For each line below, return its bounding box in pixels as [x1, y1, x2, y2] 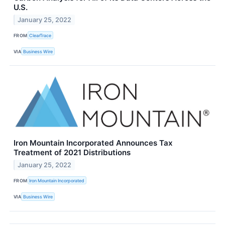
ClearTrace [29, 32, 52, 38]
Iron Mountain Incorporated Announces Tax [14, 138, 173, 148]
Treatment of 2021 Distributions [14, 148, 131, 158]
